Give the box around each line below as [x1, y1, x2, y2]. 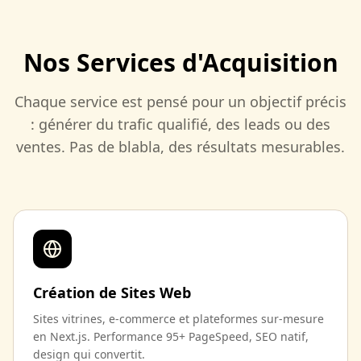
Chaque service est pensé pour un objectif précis [15, 92, 346, 111]
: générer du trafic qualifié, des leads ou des [31, 114, 330, 134]
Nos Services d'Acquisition [23, 46, 338, 79]
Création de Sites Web [33, 283, 191, 302]
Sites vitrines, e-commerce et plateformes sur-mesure [33, 311, 324, 326]
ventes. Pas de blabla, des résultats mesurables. [16, 137, 345, 156]
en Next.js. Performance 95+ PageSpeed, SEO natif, [33, 329, 309, 344]
